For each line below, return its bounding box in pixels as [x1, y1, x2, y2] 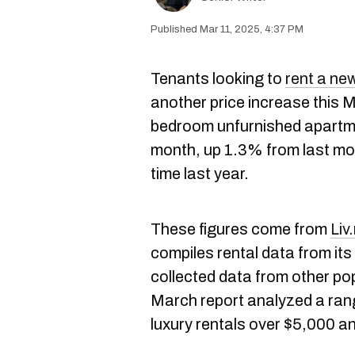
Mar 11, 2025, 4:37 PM [200, 24, 303, 35]
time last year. [151, 165, 249, 182]
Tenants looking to [151, 70, 285, 87]
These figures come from [151, 220, 330, 238]
